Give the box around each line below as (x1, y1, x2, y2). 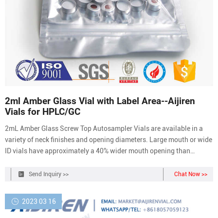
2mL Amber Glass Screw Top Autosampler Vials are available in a (5, 125, 203, 132)
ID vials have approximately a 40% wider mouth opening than (5, 147, 190, 155)
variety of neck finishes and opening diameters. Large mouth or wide (5, 136, 212, 144)
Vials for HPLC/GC (5, 107, 80, 117)
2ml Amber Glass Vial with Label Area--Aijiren (5, 96, 195, 107)
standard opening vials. (5, 158, 77, 166)
